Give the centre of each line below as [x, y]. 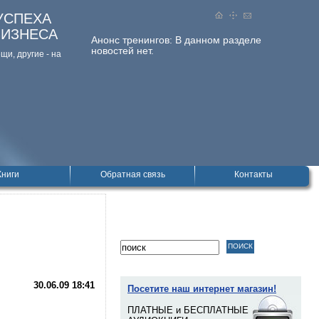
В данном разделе [218, 40]
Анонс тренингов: [133, 40]
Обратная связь [132, 174]
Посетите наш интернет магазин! [202, 289]
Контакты [253, 174]
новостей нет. [122, 51]
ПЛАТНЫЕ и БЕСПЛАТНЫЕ [188, 310]
